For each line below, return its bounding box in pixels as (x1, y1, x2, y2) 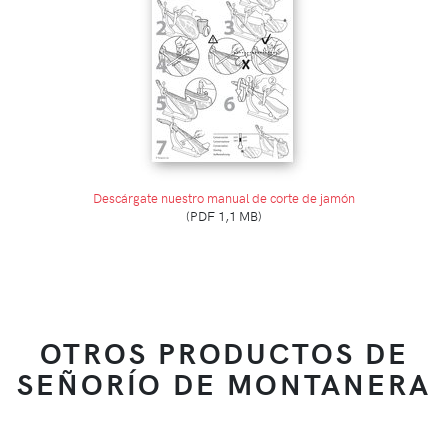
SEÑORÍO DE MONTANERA (17, 363, 431, 403)
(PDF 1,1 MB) (186, 206, 262, 224)
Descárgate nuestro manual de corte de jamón (93, 188, 355, 206)
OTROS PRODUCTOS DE (39, 332, 409, 372)
